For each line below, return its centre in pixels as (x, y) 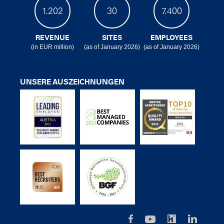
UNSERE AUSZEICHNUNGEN (72, 82)
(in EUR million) (52, 47)
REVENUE (52, 38)
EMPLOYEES (171, 38)
